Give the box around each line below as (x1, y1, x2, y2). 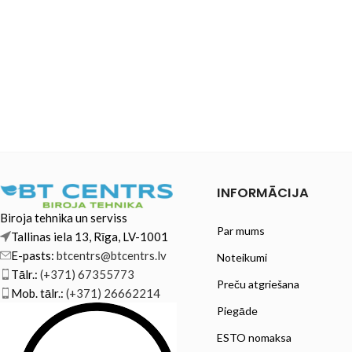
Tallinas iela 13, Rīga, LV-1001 (11, 229, 170, 244)
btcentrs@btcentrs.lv (57, 248, 167, 263)
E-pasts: (11, 248, 57, 263)
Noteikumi (216, 250, 267, 264)
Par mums (216, 223, 265, 237)
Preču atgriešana (216, 277, 299, 291)
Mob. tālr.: (11, 286, 66, 301)
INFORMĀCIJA (216, 183, 309, 202)
